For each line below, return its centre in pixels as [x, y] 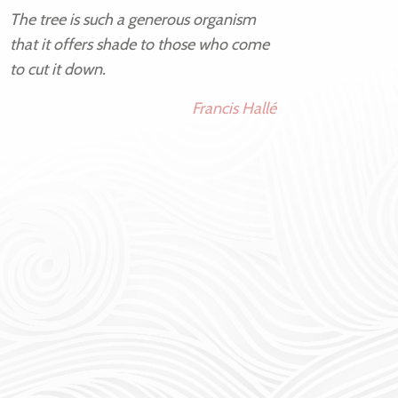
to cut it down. [58, 70]
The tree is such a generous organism [133, 20]
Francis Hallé [234, 109]
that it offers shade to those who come [139, 45]
